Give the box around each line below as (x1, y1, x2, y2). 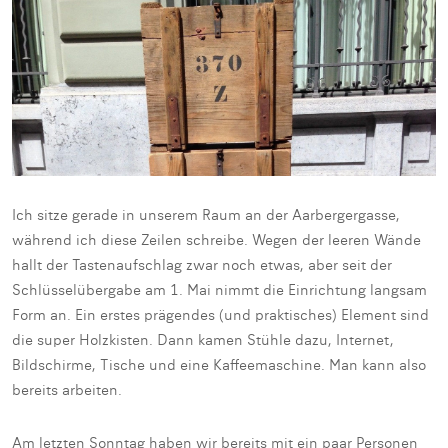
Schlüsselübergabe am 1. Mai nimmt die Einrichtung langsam (12, 284, 427, 299)
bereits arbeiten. (12, 384, 122, 399)
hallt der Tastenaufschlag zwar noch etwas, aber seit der (12, 259, 392, 274)
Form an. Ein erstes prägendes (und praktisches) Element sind (12, 309, 429, 324)
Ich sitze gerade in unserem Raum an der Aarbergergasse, (12, 209, 400, 224)
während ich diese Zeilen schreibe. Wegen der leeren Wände (12, 234, 421, 249)
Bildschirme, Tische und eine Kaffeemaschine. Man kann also (12, 359, 426, 374)
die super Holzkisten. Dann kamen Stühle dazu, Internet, (12, 334, 394, 349)
